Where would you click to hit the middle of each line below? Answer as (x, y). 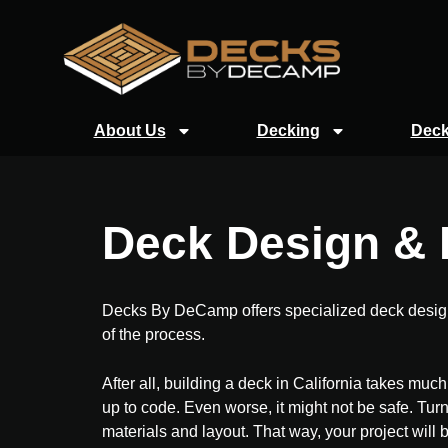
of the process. (153, 334)
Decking (288, 131)
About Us (129, 131)
